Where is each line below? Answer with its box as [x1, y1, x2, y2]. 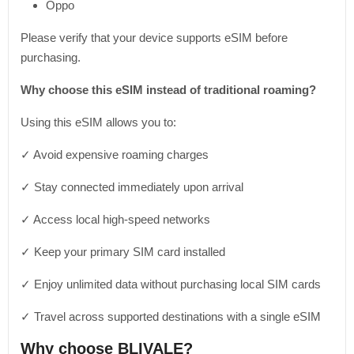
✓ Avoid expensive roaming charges [21, 148, 209, 161]
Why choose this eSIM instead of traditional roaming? [21, 83, 316, 96]
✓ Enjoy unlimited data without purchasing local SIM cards [21, 277, 321, 291]
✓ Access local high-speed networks [21, 213, 210, 226]
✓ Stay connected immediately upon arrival [21, 180, 243, 194]
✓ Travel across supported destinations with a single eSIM [21, 310, 321, 323]
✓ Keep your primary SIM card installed [21, 245, 225, 258]
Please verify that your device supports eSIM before [21, 31, 288, 44]
